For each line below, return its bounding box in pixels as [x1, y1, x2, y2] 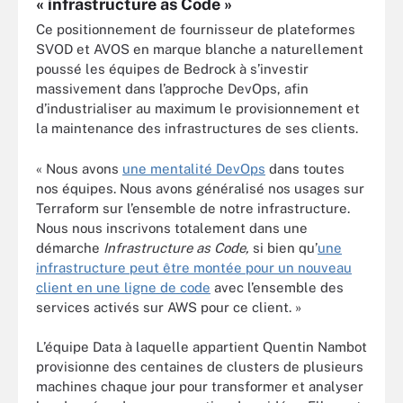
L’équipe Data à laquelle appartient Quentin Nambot [36, 339, 367, 354]
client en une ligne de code [36, 279, 210, 295]
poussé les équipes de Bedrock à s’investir [36, 61, 309, 76]
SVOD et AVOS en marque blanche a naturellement [36, 41, 363, 57]
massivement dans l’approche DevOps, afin [36, 81, 309, 96]
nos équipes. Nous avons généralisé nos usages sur [36, 180, 364, 196]
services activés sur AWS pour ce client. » [36, 299, 301, 315]
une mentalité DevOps [122, 160, 265, 176]
